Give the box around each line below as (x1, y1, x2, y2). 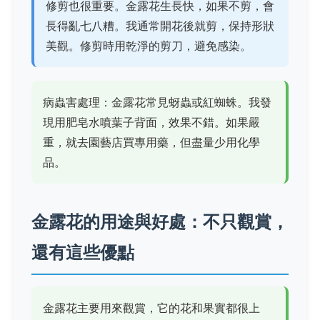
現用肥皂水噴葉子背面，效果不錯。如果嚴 (43, 115, 260, 130)
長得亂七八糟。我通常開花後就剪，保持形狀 (46, 19, 274, 34)
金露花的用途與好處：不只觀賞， (31, 211, 289, 233)
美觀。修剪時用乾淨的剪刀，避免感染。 (46, 39, 251, 54)
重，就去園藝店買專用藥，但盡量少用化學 (43, 135, 260, 150)
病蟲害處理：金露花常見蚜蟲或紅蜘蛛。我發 (43, 95, 271, 110)
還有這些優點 (31, 242, 134, 264)
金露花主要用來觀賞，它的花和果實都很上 (43, 301, 260, 316)
